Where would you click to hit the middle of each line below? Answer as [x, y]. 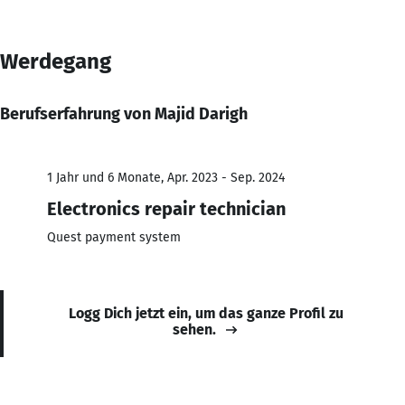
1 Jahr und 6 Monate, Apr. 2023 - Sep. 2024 [166, 177]
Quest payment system [114, 237]
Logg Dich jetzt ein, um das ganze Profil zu [206, 313]
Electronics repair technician [166, 208]
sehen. [194, 329]
